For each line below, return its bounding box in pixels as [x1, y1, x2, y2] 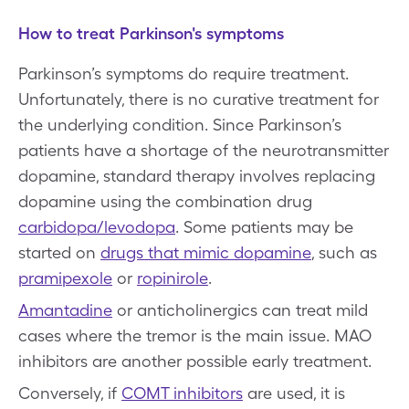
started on [18, 242, 100, 262]
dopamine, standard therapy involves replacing [18, 165, 375, 185]
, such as [311, 242, 377, 262]
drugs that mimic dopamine [100, 242, 311, 262]
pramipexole [18, 267, 112, 288]
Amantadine [18, 299, 112, 320]
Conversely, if [18, 383, 121, 403]
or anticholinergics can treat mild [112, 299, 368, 320]
